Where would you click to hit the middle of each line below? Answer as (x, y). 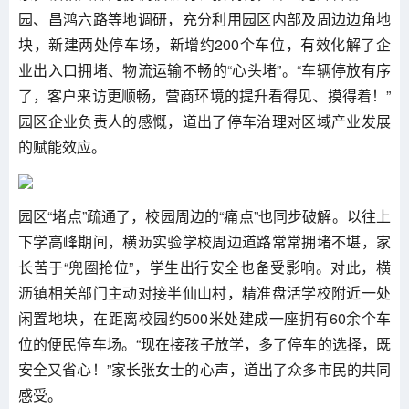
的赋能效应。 (62, 146)
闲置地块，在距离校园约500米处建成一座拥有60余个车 (204, 318)
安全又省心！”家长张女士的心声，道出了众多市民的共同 (204, 369)
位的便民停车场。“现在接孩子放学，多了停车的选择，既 (204, 343)
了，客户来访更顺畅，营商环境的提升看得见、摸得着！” (204, 95)
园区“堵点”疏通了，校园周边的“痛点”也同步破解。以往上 (204, 215)
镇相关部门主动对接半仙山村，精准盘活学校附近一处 (212, 292)
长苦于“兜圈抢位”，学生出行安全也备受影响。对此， (197, 267)
